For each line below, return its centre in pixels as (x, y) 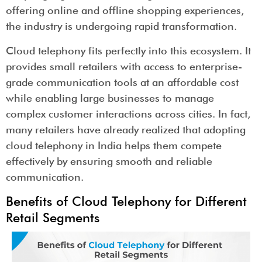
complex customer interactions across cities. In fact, (128, 113)
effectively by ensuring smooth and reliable (109, 161)
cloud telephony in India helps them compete (114, 145)
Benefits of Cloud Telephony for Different (126, 201)
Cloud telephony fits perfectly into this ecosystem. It (128, 50)
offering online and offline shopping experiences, (125, 11)
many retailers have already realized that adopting (126, 129)
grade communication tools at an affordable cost (122, 82)
